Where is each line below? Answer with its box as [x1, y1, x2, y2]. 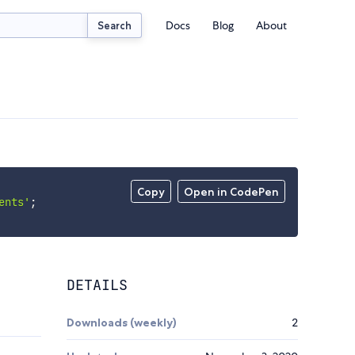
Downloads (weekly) [67, 315, 177, 330]
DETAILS [67, 276, 128, 295]
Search [97, 18, 132, 32]
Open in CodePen [184, 185, 280, 200]
